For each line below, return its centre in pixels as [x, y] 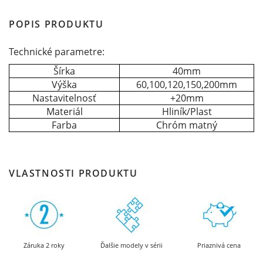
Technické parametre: [57, 52]
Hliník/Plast [187, 112]
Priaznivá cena [219, 245]
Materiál [64, 112]
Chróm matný [187, 125]
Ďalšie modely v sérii [131, 245]
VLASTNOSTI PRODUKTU [73, 173]
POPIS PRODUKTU [56, 24]
